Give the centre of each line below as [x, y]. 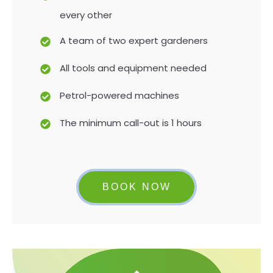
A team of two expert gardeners [134, 41]
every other [87, 15]
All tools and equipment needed [133, 68]
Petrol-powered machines [119, 95]
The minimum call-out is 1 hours [132, 123]
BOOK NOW [136, 187]
